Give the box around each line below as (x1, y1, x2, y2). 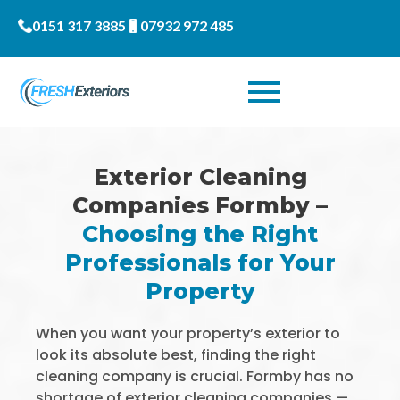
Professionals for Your (64, 249, 336, 276)
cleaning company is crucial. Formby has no (36, 366, 354, 387)
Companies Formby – (72, 192, 328, 219)
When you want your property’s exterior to (36, 323, 340, 344)
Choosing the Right (82, 221, 318, 247)
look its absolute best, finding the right (36, 345, 316, 365)
